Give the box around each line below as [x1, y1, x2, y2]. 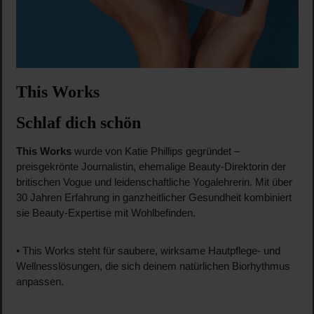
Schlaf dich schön [15, 114, 141, 132]
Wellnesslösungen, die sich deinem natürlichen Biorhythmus [15, 261, 290, 273]
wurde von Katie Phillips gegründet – [71, 146, 240, 158]
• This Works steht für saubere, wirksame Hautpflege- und [15, 245, 280, 257]
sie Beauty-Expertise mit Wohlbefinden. [15, 207, 196, 219]
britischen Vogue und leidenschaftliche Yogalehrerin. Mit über [15, 177, 292, 189]
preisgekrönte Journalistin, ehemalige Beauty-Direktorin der [15, 161, 286, 173]
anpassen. [15, 276, 64, 288]
